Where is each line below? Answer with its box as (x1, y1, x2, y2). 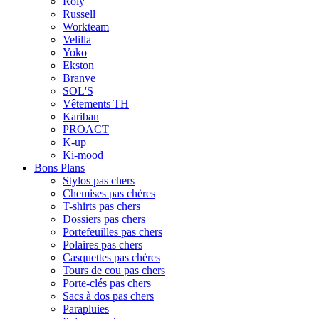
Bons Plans (34, 161, 85, 174)
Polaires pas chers (63, 238, 142, 251)
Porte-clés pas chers (63, 276, 151, 289)
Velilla (63, 33, 91, 46)
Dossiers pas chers (63, 212, 145, 225)
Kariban (63, 110, 99, 122)
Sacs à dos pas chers (63, 289, 154, 302)
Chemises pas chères (63, 187, 155, 199)
